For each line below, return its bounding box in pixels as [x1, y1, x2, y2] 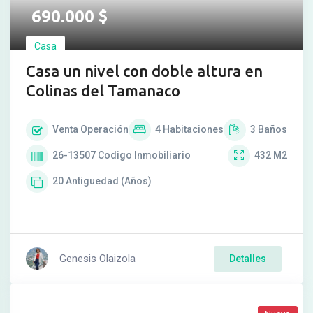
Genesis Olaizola [59, 252, 136, 265]
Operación [80, 123, 129, 135]
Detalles [229, 252, 266, 264]
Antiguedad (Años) [66, 175, 152, 187]
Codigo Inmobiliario [98, 149, 191, 161]
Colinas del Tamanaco [26, 81, 180, 99]
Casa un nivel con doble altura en [26, 61, 263, 80]
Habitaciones [163, 123, 224, 135]
